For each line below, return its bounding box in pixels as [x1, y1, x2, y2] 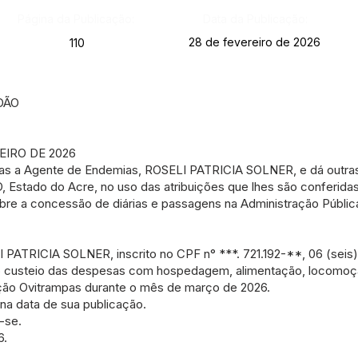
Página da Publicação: [17, 12, 134, 26]
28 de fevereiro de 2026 [189, 35, 320, 49]
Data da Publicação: [202, 12, 308, 26]
